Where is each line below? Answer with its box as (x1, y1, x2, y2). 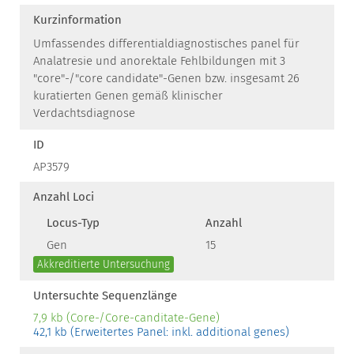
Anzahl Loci (33, 190, 94, 204)
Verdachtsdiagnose (33, 106, 135, 120)
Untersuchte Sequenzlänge (33, 288, 177, 303)
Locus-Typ (47, 216, 100, 230)
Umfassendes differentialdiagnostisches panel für (33, 36, 299, 51)
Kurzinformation (33, 13, 122, 27)
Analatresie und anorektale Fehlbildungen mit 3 (33, 54, 285, 68)
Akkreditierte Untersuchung (37, 258, 170, 271)
